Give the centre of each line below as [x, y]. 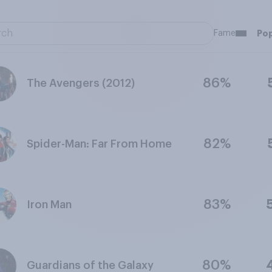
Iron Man [49, 205]
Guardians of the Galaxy [90, 265]
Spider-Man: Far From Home [99, 144]
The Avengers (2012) [80, 83]
